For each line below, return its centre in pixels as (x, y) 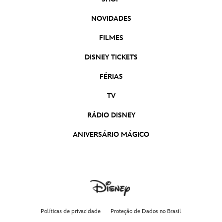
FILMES (111, 38)
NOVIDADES (111, 19)
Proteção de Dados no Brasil (146, 212)
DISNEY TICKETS (111, 57)
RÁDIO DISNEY (111, 115)
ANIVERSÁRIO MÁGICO (111, 135)
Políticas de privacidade (71, 212)
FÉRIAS (111, 77)
